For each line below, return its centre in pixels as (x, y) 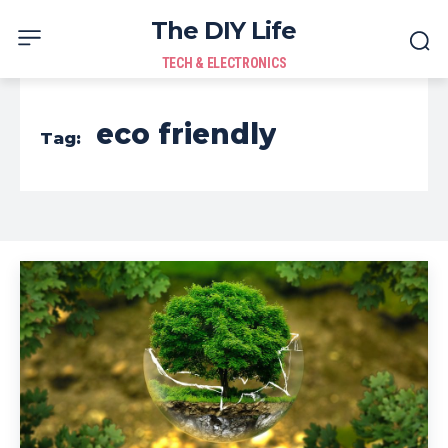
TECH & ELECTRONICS (224, 63)
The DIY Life (224, 30)
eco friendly (186, 134)
